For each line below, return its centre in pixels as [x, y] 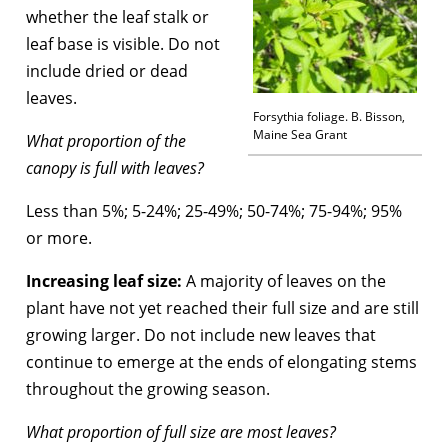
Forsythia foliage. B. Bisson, [329, 116]
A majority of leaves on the [286, 280]
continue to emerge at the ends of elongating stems [221, 361]
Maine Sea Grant [300, 134]
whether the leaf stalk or [117, 16]
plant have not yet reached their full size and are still [222, 307]
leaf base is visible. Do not [123, 43]
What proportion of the [106, 140]
